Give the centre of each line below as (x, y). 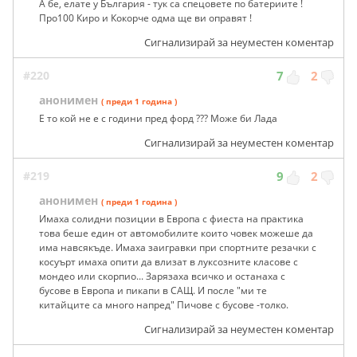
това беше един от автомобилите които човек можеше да (176, 233)
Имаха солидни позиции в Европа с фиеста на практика (171, 219)
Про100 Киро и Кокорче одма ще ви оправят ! (145, 18)
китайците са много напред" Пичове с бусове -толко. (164, 305)
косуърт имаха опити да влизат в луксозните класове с (169, 262)
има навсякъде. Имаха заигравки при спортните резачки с (178, 248)
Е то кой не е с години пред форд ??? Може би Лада (158, 119)
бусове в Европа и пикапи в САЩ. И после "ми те (153, 291)
